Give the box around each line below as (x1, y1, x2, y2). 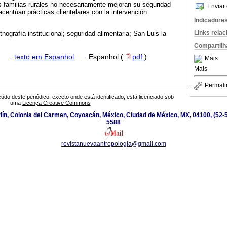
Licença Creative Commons (22, 100, 91, 106)
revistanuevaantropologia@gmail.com (61, 140, 166, 148)
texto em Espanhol (14, 53, 74, 61)
